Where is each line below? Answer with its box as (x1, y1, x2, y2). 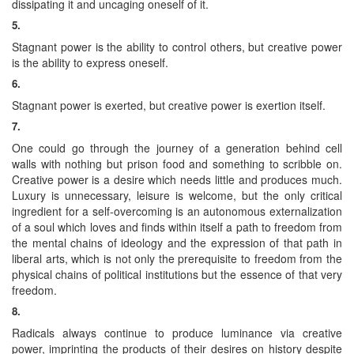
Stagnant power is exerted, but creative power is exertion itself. (12, 96, 326, 113)
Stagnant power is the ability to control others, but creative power (12, 38, 342, 55)
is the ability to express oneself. (12, 54, 168, 70)
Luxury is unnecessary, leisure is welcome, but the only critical (12, 186, 342, 203)
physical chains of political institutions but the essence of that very (12, 265, 342, 282)
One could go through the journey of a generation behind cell (12, 139, 342, 156)
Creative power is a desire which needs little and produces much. (12, 171, 342, 187)
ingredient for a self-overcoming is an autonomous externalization (12, 202, 342, 219)
